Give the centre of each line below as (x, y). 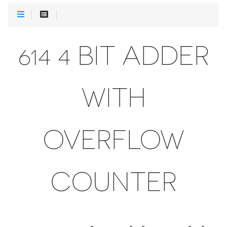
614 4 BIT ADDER (113, 56)
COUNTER (113, 182)
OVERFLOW (113, 140)
